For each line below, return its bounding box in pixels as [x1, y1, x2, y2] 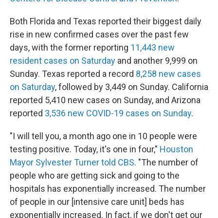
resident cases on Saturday [10, 55, 115, 66]
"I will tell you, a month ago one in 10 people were [10, 131, 197, 142]
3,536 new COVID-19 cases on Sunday [45, 108, 191, 119]
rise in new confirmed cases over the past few [10, 29, 189, 40]
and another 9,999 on [115, 55, 198, 66]
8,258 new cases [136, 69, 201, 79]
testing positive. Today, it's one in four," [10, 144, 160, 155]
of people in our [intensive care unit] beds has [10, 197, 184, 207]
